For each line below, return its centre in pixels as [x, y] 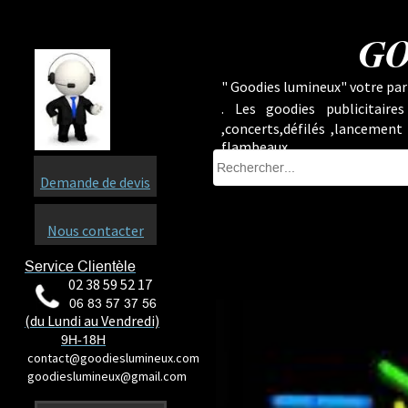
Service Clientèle [80, 266]
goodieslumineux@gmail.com [106, 376]
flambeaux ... [261, 147]
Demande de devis [95, 182]
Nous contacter [96, 230]
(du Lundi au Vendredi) [92, 321]
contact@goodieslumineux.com [112, 358]
